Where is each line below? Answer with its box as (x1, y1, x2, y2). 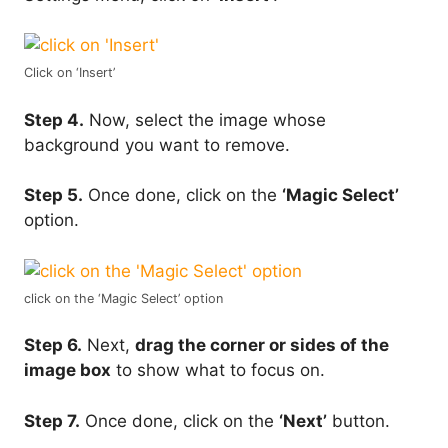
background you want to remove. (24, 134, 290, 155)
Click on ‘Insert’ (24, 65, 115, 81)
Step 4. (24, 109, 84, 130)
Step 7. (24, 410, 80, 431)
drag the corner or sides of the (135, 335, 389, 356)
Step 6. (24, 335, 82, 356)
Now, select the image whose (84, 109, 326, 130)
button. (327, 410, 390, 431)
